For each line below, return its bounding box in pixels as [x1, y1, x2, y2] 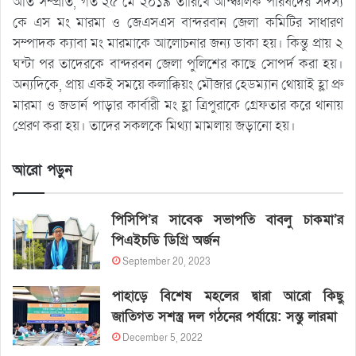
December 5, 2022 [122, 331, 203, 344]
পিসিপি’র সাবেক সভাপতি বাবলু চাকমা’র [112, 210, 343, 229]
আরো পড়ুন [13, 161, 72, 180]
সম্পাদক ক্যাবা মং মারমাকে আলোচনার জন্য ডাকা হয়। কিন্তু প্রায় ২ [13, 33, 343, 52]
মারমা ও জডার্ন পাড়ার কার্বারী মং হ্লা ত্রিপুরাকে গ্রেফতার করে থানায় [13, 95, 343, 114]
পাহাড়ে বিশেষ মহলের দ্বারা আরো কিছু [112, 286, 343, 305]
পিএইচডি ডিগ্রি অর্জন [112, 230, 220, 250]
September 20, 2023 [122, 254, 211, 268]
